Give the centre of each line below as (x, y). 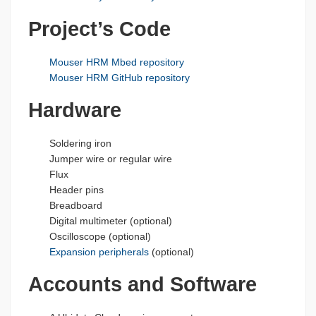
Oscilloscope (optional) (100, 236)
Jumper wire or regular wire (110, 158)
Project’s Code (99, 29)
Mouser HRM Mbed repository (116, 62)
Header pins (76, 189)
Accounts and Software (142, 285)
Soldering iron (80, 143)
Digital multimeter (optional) (110, 220)
